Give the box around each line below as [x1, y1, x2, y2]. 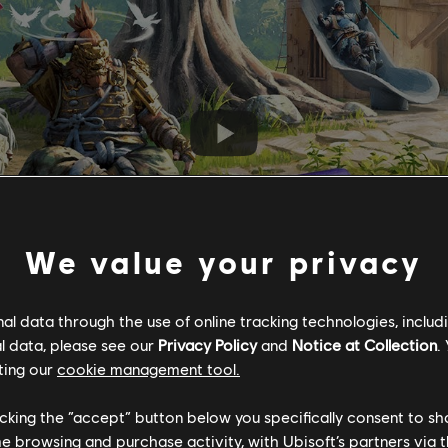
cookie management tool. [57, 359, 240, 378]
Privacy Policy [158, 335, 257, 354]
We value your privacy [25, 243, 423, 281]
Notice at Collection [292, 335, 437, 354]
